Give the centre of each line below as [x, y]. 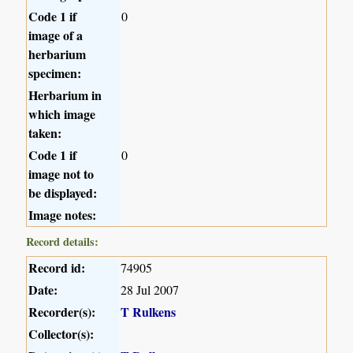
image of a [56, 35]
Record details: [63, 241]
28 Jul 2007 [150, 289]
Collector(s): [61, 333]
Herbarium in [65, 95]
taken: [45, 132]
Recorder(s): [62, 311]
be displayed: [63, 192]
